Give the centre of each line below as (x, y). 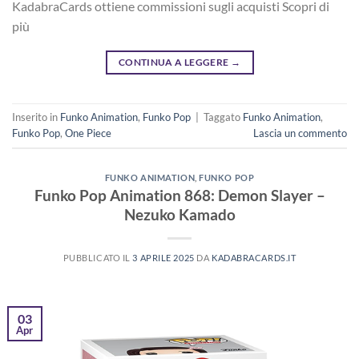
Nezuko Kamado (179, 215)
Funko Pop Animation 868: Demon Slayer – (179, 196)
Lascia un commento (300, 133)
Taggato (223, 117)
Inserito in (36, 117)
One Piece (88, 133)
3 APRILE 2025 (163, 258)
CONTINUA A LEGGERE (174, 62)
